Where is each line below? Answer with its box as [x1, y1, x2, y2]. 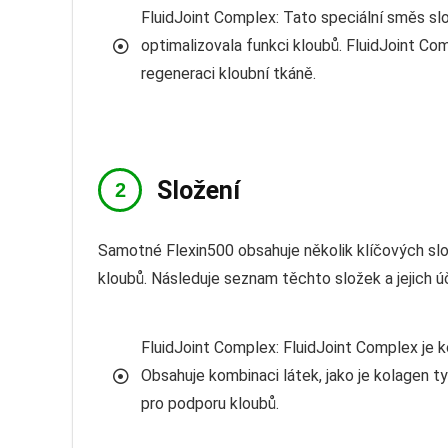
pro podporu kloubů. [141, 393, 279, 413]
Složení [157, 175, 240, 205]
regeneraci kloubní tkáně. [141, 63, 316, 83]
